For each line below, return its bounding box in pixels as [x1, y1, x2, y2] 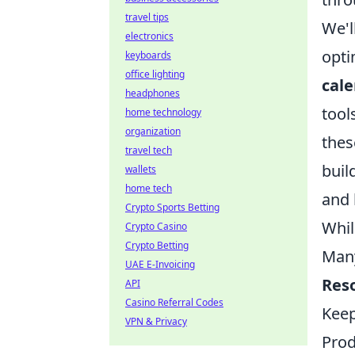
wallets [125, 162, 156, 176]
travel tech [125, 143, 172, 157]
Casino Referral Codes [125, 296, 223, 309]
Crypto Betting [125, 239, 189, 252]
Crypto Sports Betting [125, 200, 219, 214]
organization [125, 124, 181, 138]
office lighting [125, 67, 185, 81]
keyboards [125, 48, 171, 62]
